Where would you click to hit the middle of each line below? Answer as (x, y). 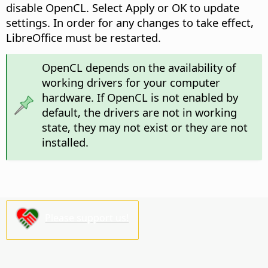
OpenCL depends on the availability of (138, 67)
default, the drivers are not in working (139, 112)
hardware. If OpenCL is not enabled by (140, 97)
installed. (65, 142)
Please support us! (87, 217)
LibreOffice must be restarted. (83, 37)
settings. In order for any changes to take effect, (130, 22)
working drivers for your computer (131, 82)
